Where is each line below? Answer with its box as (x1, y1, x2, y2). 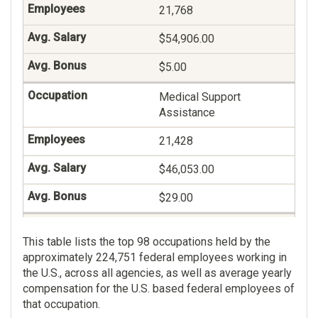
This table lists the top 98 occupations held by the (23, 235, 270, 249)
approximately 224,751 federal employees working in (23, 251, 287, 265)
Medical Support (159, 90, 241, 104)
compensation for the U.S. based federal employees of (23, 282, 295, 296)
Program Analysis (159, 236, 247, 251)
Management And (159, 221, 246, 235)
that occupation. (23, 297, 100, 312)
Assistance (159, 106, 215, 120)
